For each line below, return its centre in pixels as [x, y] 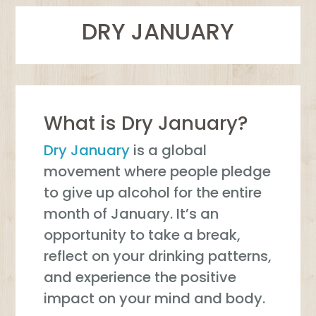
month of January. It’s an [132, 214]
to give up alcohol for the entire [153, 193]
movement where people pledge [158, 172]
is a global [169, 151]
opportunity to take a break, [142, 235]
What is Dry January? [146, 123]
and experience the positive [140, 278]
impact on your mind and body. [155, 299]
